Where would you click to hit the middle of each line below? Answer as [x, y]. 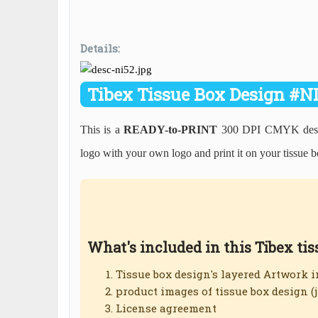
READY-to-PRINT [172, 130]
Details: [100, 48]
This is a [102, 130]
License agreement [166, 308]
